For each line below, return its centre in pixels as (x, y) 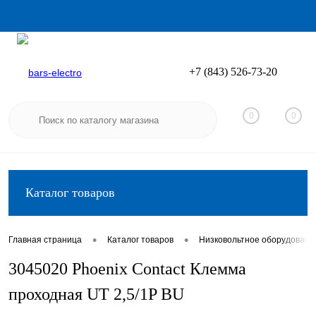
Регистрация (279, 81)
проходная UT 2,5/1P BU (96, 294)
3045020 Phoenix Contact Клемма (127, 269)
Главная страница (45, 240)
